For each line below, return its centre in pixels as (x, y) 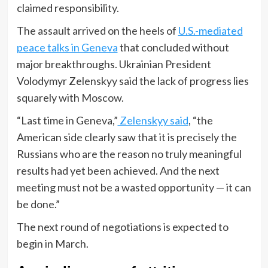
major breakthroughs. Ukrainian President (114, 64)
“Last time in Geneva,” (67, 120)
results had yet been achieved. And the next (118, 170)
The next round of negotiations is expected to (122, 226)
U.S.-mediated (210, 30)
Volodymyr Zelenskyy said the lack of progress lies (133, 80)
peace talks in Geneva (67, 47)
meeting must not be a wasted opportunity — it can (134, 187)
